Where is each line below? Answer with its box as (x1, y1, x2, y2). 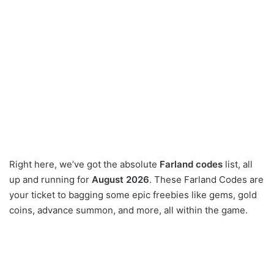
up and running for (9, 174, 92, 186)
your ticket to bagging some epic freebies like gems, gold (9, 189, 257, 201)
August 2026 (92, 174, 149, 186)
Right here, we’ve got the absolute (9, 158, 160, 171)
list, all (223, 158, 253, 171)
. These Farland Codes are (149, 174, 264, 186)
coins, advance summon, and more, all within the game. (9, 204, 248, 217)
